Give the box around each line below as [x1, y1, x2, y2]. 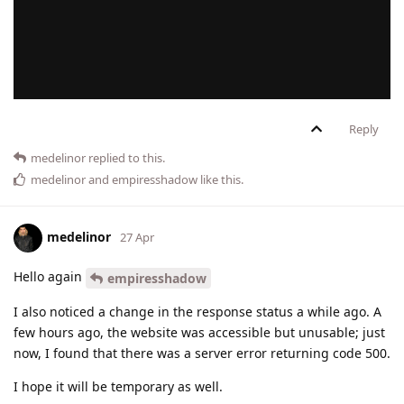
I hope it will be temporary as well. [14, 377, 223, 395]
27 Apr [120, 228, 154, 245]
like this [197, 171, 241, 188]
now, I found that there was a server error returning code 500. [14, 344, 390, 362]
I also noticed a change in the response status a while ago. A [14, 302, 381, 320]
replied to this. [86, 150, 165, 167]
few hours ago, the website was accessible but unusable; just [14, 323, 385, 341]
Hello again [14, 268, 86, 286]
